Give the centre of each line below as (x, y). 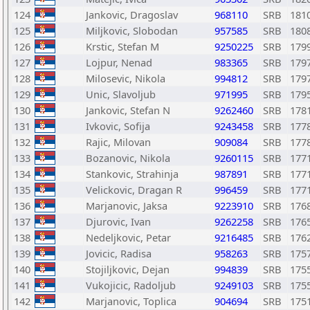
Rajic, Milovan (118, 142)
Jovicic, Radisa (119, 253)
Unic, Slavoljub (121, 94)
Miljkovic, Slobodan (132, 30)
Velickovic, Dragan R (134, 190)
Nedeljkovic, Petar (128, 237)
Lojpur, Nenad (119, 62)
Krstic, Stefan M (122, 46)
